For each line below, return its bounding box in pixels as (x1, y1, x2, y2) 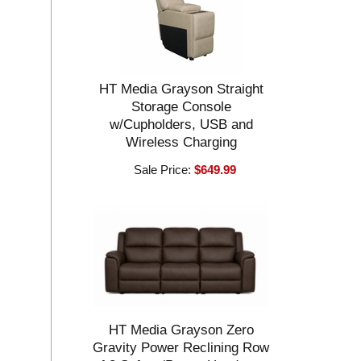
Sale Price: (134, 163, 195, 176)
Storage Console (131, 99, 231, 114)
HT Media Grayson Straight (98, 81, 263, 97)
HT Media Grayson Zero (108, 322, 254, 338)
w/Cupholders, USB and (109, 117, 253, 132)
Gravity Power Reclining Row (93, 340, 270, 355)
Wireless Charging (125, 135, 237, 150)
